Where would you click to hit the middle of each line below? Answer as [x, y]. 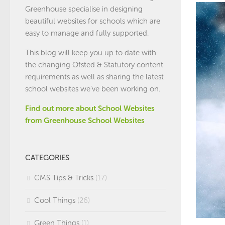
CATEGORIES [47, 158]
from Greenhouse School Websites [85, 121]
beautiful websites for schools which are [93, 21]
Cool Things [55, 200]
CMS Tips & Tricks [64, 178]
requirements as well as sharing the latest [94, 77]
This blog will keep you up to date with [91, 53]
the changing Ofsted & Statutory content [94, 65]
